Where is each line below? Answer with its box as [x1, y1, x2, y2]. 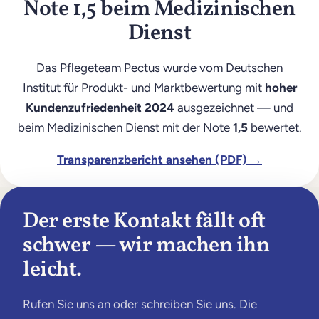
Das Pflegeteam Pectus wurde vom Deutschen [36, 60, 283, 75]
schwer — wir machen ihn [23, 230, 270, 261]
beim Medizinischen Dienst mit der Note [17, 120, 233, 135]
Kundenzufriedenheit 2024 [26, 100, 174, 115]
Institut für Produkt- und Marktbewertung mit [22, 80, 265, 95]
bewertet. [247, 120, 302, 135]
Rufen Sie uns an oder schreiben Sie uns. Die [23, 296, 257, 311]
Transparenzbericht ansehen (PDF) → [57, 152, 262, 167]
